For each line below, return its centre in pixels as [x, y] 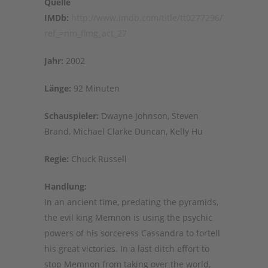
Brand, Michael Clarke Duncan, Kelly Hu [124, 131]
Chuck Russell [98, 159]
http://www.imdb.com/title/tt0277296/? [149, 18]
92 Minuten [95, 88]
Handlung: [66, 186]
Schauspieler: [71, 116]
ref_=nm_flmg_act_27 [86, 33]
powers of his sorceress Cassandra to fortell [132, 233]
